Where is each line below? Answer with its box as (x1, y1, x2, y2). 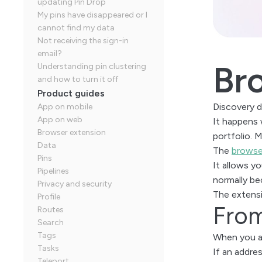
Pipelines (37, 166, 69, 176)
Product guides (37, 88, 105, 99)
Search (37, 218, 64, 227)
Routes (37, 205, 64, 215)
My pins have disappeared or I (37, 10, 147, 20)
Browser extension (37, 127, 106, 137)
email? (37, 49, 62, 58)
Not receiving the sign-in (37, 36, 129, 46)
